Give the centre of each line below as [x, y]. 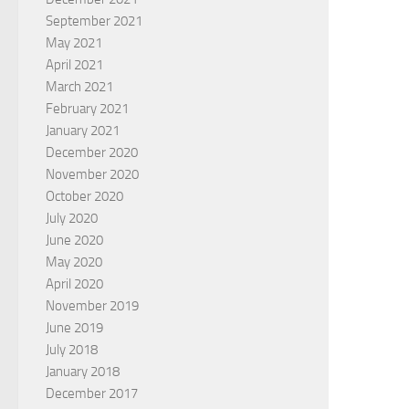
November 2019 [92, 306]
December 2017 [92, 393]
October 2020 [84, 196]
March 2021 [79, 87]
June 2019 [74, 328]
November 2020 [92, 174]
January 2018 [83, 372]
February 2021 [87, 109]
